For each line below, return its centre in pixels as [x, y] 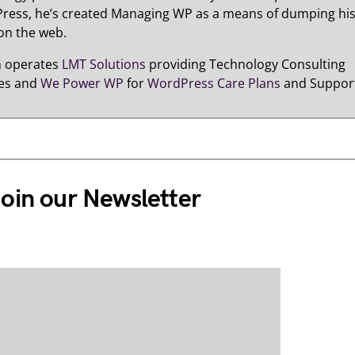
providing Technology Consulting [245, 64]
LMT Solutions [103, 64]
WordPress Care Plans [214, 83]
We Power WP [82, 83]
